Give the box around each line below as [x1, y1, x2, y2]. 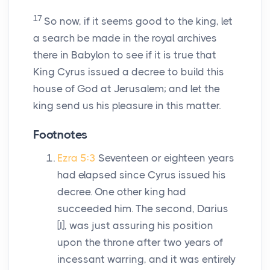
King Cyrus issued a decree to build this [33, 66, 224, 78]
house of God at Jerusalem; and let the [33, 83, 220, 95]
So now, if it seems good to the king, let [44, 15, 233, 28]
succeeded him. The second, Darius [57, 202, 228, 215]
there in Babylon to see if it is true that [33, 49, 216, 61]
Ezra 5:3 [57, 152, 96, 165]
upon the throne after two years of [57, 236, 223, 249]
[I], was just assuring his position [57, 219, 213, 232]
